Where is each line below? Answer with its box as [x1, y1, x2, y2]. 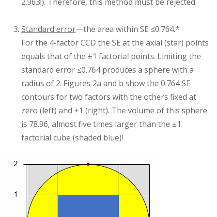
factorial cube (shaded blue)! [21, 132, 123, 143]
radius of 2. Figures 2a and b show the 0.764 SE [21, 78, 190, 89]
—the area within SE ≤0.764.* [76, 24, 180, 35]
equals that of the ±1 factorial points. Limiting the [21, 51, 201, 62]
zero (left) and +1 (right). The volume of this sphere [21, 105, 207, 116]
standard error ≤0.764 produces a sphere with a [21, 64, 194, 76]
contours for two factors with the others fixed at [21, 92, 196, 103]
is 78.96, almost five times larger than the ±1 [21, 119, 181, 130]
